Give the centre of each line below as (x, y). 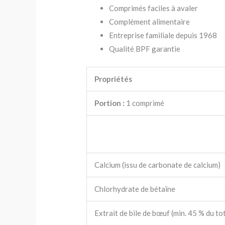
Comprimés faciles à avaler (154, 8)
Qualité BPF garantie (145, 48)
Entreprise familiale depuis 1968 (163, 35)
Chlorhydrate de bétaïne (135, 189)
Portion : (110, 103)
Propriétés (114, 79)
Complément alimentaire (150, 21)
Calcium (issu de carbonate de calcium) (158, 165)
